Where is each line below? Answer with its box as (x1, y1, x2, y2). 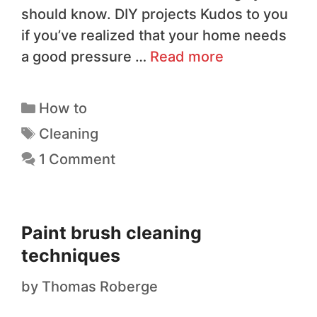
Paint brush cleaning (21, 221, 202, 243)
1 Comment (39, 150, 115, 168)
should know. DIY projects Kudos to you (21, 5, 288, 23)
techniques (21, 244, 120, 266)
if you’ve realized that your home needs (21, 26, 287, 44)
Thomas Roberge (42, 277, 158, 295)
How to (39, 99, 87, 117)
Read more (150, 47, 224, 65)
